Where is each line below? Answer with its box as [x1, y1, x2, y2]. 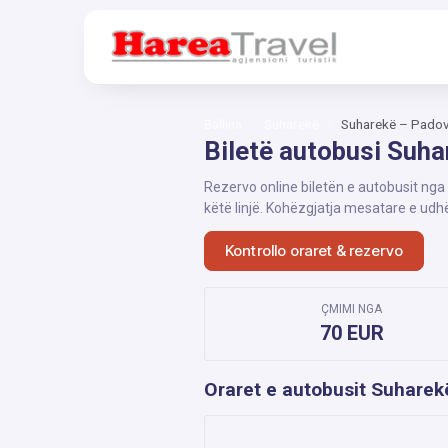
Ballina [204, 116, 242, 132]
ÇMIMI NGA [321, 302, 383, 316]
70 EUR [319, 321, 384, 345]
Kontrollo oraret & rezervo [225, 241, 403, 260]
